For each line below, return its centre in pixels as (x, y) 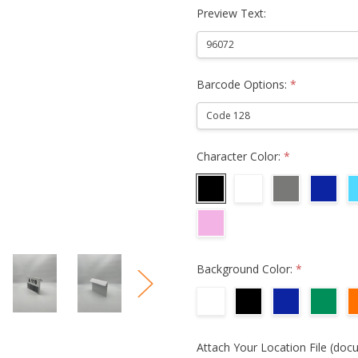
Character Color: (241, 156)
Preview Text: (232, 13)
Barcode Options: (244, 85)
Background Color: (247, 268)
